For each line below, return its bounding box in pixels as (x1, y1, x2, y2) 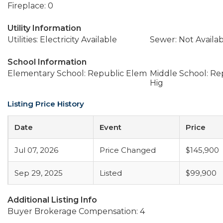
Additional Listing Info (7, 195, 97, 205)
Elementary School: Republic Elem (7, 69, 147, 78)
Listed (100, 168, 122, 178)
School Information (7, 57, 87, 67)
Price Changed (100, 145, 156, 155)
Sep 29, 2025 (14, 168, 63, 178)
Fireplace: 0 (7, 1, 53, 10)
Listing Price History (7, 99, 84, 109)
